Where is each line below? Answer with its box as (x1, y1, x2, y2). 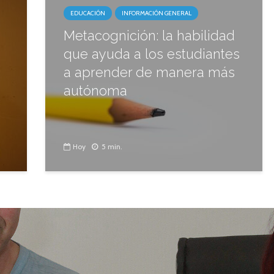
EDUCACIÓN (70, 9, 105, 17)
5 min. (102, 142, 122, 152)
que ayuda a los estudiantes (64, 46, 240, 62)
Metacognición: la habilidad (64, 28, 235, 43)
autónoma (64, 83, 127, 98)
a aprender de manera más (64, 64, 235, 80)
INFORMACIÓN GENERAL (122, 9, 191, 17)
